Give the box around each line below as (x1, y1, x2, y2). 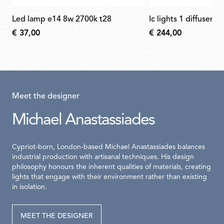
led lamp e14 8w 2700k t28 (16, 15, 111, 24)
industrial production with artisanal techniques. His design (12, 153, 194, 161)
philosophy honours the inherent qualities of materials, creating (12, 163, 211, 171)
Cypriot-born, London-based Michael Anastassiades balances (12, 143, 205, 151)
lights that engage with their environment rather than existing (12, 173, 207, 181)
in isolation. (12, 183, 47, 191)
